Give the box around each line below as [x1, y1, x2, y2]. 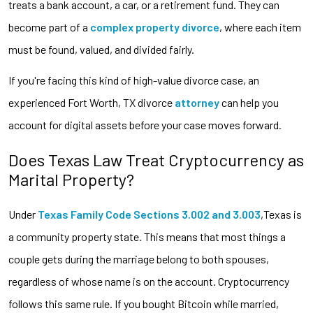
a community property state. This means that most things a [8, 229, 286, 243]
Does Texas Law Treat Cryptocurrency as [8, 149, 304, 170]
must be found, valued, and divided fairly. [8, 42, 194, 56]
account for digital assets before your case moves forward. [8, 117, 282, 131]
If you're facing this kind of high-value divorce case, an [8, 73, 259, 87]
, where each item [219, 20, 301, 34]
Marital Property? [8, 168, 134, 189]
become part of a [8, 20, 90, 34]
